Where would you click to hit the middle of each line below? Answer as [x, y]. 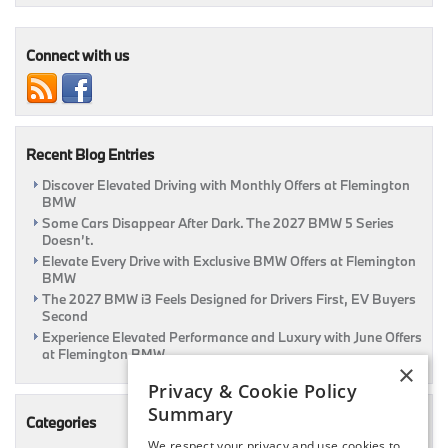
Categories [61, 422]
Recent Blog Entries [90, 154]
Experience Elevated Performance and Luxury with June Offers [232, 336]
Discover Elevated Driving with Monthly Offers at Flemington [226, 184]
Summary [191, 414]
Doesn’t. [68, 239]
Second [65, 315]
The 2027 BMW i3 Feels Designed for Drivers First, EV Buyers [229, 298]
